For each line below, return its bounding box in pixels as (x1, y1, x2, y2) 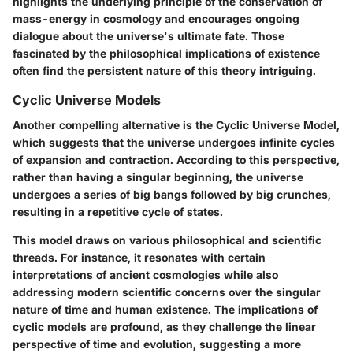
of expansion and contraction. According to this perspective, (13, 152, 340, 166)
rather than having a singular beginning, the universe (13, 169, 303, 184)
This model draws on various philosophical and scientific (13, 232, 321, 247)
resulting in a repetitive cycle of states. (13, 204, 223, 218)
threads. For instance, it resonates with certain (13, 250, 266, 264)
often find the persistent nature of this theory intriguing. (13, 63, 316, 77)
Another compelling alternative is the (13, 117, 216, 132)
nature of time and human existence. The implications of (13, 302, 318, 316)
